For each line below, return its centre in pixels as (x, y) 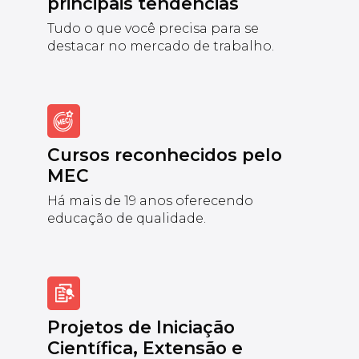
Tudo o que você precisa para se (153, 28)
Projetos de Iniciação (141, 327)
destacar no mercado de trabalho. (160, 46)
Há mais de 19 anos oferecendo (150, 200)
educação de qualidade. (126, 218)
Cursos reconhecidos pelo (164, 154)
